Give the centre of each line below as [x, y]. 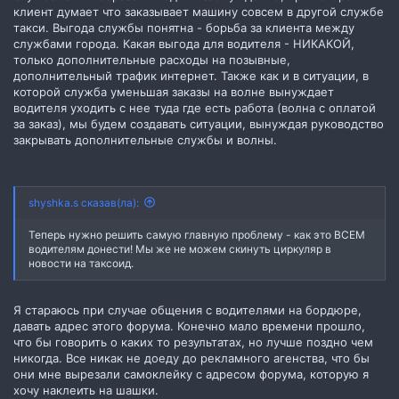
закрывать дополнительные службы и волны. [145, 140]
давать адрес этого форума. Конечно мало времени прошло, [189, 326]
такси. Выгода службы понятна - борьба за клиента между [184, 28]
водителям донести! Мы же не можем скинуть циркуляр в [180, 248]
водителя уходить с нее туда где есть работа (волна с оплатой [195, 108]
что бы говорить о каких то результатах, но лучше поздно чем [193, 342]
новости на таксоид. [81, 263]
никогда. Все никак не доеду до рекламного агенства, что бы [191, 358]
